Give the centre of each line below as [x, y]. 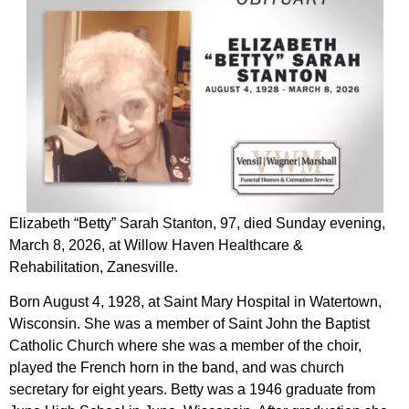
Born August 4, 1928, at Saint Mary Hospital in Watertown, [195, 302]
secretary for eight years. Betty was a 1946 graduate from [192, 390]
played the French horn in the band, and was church [177, 368]
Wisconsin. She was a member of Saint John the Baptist [189, 324]
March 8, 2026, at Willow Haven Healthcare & [156, 245]
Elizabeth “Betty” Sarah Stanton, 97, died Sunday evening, [197, 223]
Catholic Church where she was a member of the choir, [185, 346]
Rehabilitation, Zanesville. [94, 267]
